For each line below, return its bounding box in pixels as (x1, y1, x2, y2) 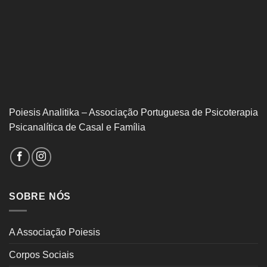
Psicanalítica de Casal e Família (9, 122, 145, 132)
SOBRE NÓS (9, 191, 72, 201)
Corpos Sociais (9, 250, 74, 260)
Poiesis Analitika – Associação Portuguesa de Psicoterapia (9, 107, 258, 117)
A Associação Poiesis (9, 227, 100, 238)
